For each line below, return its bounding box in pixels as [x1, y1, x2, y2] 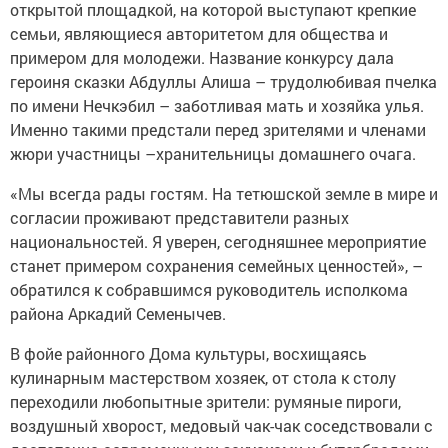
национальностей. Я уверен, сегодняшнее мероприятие [10, 231, 426, 252]
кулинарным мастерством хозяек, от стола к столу [10, 367, 396, 388]
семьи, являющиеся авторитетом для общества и [10, 23, 388, 44]
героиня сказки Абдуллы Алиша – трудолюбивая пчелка [10, 71, 437, 92]
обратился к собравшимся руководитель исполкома [10, 279, 408, 300]
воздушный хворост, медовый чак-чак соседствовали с [10, 415, 433, 436]
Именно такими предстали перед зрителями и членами [10, 119, 426, 140]
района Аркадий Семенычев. [10, 303, 230, 324]
